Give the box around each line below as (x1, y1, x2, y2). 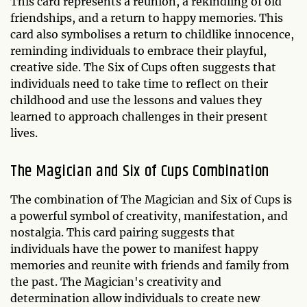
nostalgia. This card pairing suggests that (10, 225, 235, 240)
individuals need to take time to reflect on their (10, 77, 268, 91)
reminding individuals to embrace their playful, (10, 44, 267, 58)
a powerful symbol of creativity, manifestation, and (10, 209, 288, 223)
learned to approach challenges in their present (10, 110, 268, 124)
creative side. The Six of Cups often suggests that (10, 60, 276, 75)
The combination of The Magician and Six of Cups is (10, 193, 292, 207)
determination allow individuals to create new (10, 291, 260, 306)
